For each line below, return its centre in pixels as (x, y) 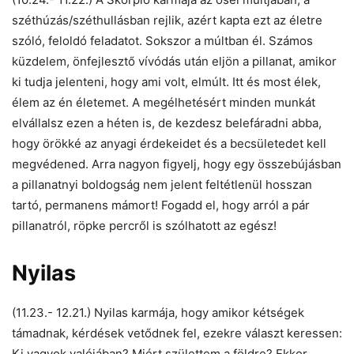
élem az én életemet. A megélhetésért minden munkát (164, 102)
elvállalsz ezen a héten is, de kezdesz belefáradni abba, (167, 122)
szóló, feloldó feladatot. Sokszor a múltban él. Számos (162, 40)
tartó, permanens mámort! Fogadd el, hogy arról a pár (161, 205)
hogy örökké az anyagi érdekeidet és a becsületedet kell (169, 143)
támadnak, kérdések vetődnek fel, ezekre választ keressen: (177, 333)
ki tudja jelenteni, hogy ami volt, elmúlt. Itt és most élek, (166, 81)
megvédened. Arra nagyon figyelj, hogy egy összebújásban (177, 164)
